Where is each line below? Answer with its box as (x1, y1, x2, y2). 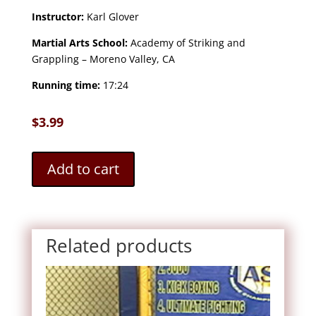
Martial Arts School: (31, 36, 128, 50)
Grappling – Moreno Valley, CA (31, 52, 175, 66)
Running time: (31, 78, 103, 92)
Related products (45, 233, 192, 259)
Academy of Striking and (127, 36, 245, 50)
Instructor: (31, 10, 84, 24)
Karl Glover (83, 10, 139, 24)
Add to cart (47, 159, 119, 179)
